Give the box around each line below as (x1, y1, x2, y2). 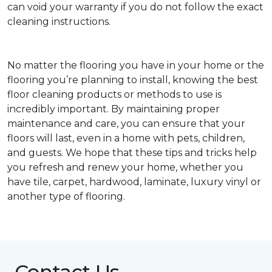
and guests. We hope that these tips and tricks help (7, 147, 257, 159)
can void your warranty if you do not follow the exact (7, 1, 263, 13)
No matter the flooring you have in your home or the (7, 59, 264, 72)
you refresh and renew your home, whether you (7, 161, 243, 174)
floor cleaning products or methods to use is (7, 89, 222, 101)
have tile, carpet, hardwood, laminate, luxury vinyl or (7, 176, 261, 188)
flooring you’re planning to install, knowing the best (7, 74, 258, 86)
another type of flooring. (7, 191, 125, 203)
